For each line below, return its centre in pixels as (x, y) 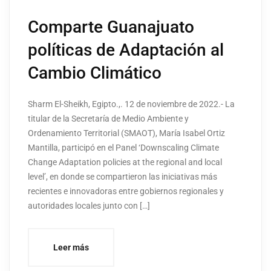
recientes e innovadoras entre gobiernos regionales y (126, 191)
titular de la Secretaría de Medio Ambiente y (108, 119)
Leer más (71, 248)
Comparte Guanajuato (111, 27)
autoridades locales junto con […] (89, 206)
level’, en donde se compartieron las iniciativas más (122, 177)
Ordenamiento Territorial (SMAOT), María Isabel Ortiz (126, 133)
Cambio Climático (95, 73)
